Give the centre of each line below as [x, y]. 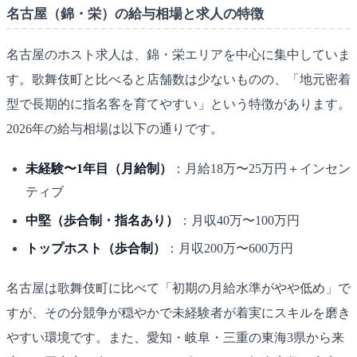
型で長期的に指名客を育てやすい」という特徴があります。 [178, 104]
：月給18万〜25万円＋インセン [261, 169]
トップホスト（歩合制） [96, 249]
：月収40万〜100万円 [239, 220]
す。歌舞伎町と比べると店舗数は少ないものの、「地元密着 [178, 80]
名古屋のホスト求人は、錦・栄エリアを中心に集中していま [178, 55]
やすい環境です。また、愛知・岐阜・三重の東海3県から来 [175, 338]
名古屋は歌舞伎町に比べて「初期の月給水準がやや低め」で [178, 288]
